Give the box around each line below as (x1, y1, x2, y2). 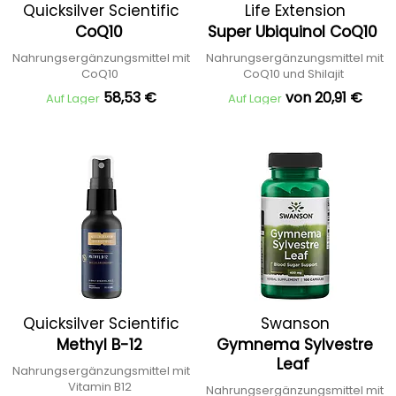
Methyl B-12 (56, 334, 147, 355)
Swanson (260, 313, 330, 334)
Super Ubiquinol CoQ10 (208, 21, 382, 42)
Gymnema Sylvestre (217, 334, 373, 355)
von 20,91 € (285, 88, 362, 108)
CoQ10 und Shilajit (243, 65, 346, 82)
